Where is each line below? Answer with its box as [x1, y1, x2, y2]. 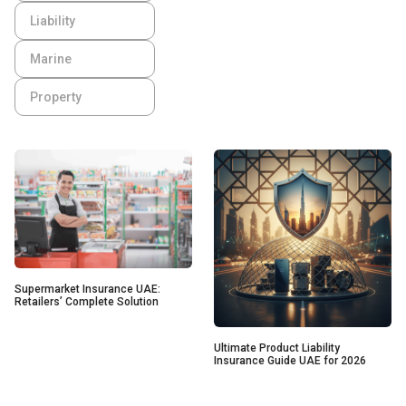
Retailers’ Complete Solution [14, 295, 159, 308]
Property [30, 90, 82, 105]
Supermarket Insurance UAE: [14, 282, 160, 295]
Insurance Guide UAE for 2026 [214, 354, 366, 368]
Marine [30, 52, 72, 67]
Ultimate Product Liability [214, 342, 340, 355]
